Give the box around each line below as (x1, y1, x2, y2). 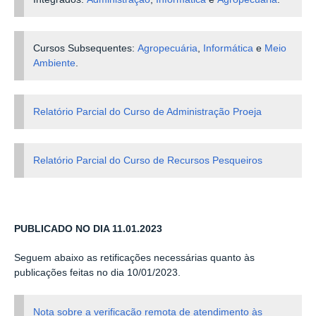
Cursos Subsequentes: (33, 42, 138, 54)
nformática (206, 42, 254, 54)
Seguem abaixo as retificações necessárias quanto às (14, 253, 255, 264)
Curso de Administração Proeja (121, 106, 262, 117)
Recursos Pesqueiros (167, 154, 263, 166)
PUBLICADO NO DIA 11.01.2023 (14, 223, 162, 234)
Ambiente (33, 57, 76, 68)
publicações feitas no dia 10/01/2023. (14, 267, 181, 279)
